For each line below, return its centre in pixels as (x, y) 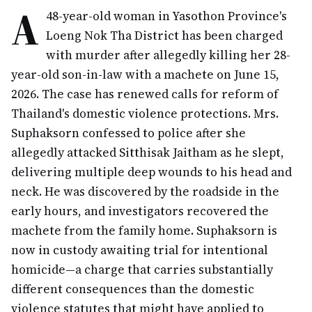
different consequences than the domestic (133, 289)
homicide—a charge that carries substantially (142, 270)
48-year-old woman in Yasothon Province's (166, 16)
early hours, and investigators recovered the (140, 211)
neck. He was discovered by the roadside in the (145, 192)
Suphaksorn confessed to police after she (128, 133)
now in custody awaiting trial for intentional (140, 250)
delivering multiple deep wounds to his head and (151, 172)
